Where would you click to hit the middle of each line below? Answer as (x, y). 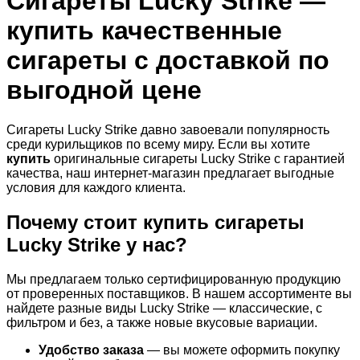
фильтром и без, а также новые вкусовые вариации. (162, 322)
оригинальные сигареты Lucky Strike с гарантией (198, 158)
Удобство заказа (91, 350)
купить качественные (144, 31)
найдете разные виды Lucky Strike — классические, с (164, 308)
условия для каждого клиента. (96, 187)
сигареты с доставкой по (168, 61)
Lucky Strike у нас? (97, 244)
